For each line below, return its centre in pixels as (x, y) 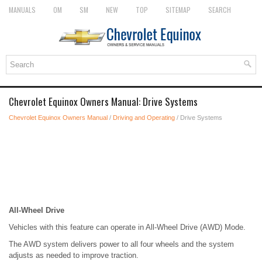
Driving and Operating (144, 118)
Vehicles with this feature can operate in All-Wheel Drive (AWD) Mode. (127, 227)
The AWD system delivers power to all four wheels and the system (121, 244)
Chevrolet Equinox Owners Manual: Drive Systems (103, 101)
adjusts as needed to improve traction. (74, 255)
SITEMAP (178, 10)
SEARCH (220, 10)
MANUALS (22, 10)
